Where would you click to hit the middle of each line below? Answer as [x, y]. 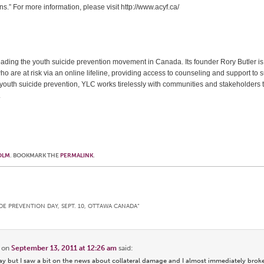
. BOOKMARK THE [35, 156]
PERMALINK [77, 156]
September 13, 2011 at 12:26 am [64, 248]
